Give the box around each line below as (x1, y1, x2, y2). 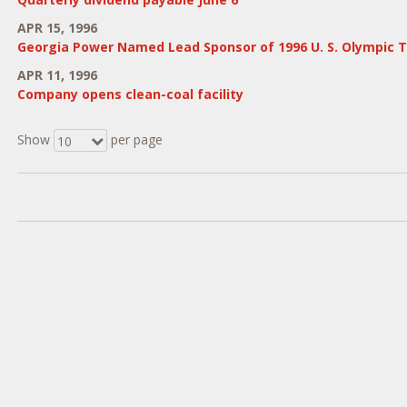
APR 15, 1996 (16, 19, 97, 36)
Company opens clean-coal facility (16, 85, 243, 103)
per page (106, 131, 163, 148)
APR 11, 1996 (16, 66, 97, 84)
